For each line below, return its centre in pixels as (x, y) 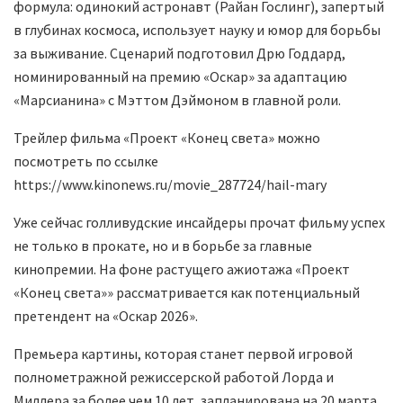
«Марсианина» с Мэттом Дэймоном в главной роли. (177, 100)
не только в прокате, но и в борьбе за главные (163, 246)
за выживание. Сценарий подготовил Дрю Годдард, (179, 54)
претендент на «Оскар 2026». (106, 316)
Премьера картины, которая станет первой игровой (183, 354)
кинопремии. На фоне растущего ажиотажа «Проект (182, 269)
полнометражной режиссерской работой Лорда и (174, 377)
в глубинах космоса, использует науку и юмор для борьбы (197, 30)
